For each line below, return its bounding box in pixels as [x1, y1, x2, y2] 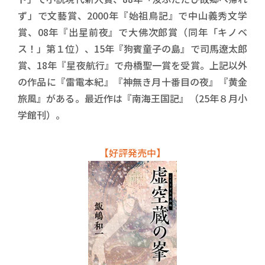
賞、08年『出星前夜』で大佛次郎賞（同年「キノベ [18, 25, 247, 39]
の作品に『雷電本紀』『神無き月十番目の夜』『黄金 [18, 75, 247, 89]
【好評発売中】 [99, 146, 166, 160]
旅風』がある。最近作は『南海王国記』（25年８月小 [18, 91, 247, 105]
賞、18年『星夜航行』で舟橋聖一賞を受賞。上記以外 [18, 58, 247, 72]
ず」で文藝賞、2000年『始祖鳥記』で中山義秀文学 [18, 8, 247, 22]
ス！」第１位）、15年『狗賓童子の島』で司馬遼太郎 [18, 41, 247, 56]
